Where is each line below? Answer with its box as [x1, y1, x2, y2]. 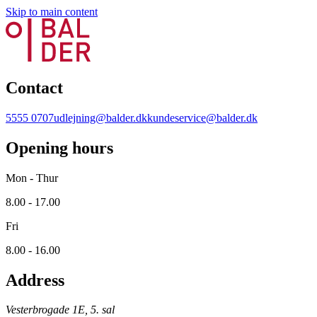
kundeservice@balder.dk [147, 111, 258, 124]
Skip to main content [6, 6, 98, 18]
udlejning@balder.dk [54, 111, 147, 124]
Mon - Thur [6, 171, 58, 184]
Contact [6, 78, 63, 97]
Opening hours [6, 138, 113, 157]
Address [6, 270, 64, 289]
